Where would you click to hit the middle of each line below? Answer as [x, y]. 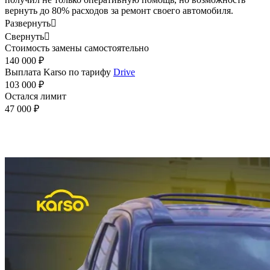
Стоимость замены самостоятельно [77, 48]
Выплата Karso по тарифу [59, 72]
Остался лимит [36, 96]
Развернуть [28, 24]
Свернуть [24, 37]
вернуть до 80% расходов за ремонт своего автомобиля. [119, 11]
